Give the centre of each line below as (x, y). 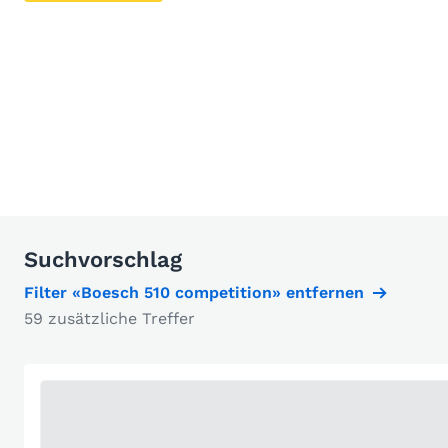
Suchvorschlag (103, 260)
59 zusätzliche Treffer (109, 319)
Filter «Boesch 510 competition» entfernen (194, 293)
